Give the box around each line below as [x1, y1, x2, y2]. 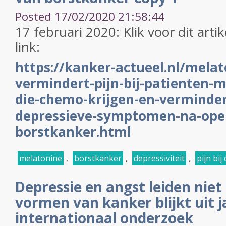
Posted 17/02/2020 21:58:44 [15, 9, 164, 24]
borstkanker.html [15, 123, 131, 141]
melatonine [19, 153, 62, 164]
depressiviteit [134, 153, 185, 164]
